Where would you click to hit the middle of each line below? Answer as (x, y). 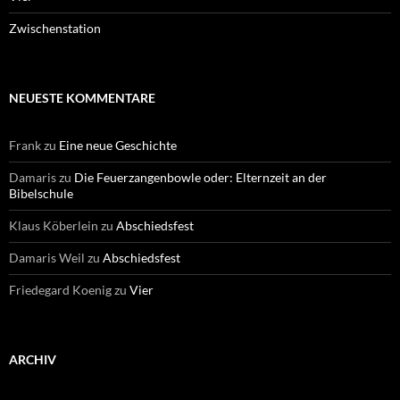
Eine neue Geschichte (118, 145)
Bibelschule (41, 193)
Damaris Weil (47, 257)
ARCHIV (33, 359)
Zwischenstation (55, 28)
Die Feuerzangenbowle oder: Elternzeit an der (200, 177)
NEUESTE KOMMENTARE (82, 97)
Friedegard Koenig (60, 289)
